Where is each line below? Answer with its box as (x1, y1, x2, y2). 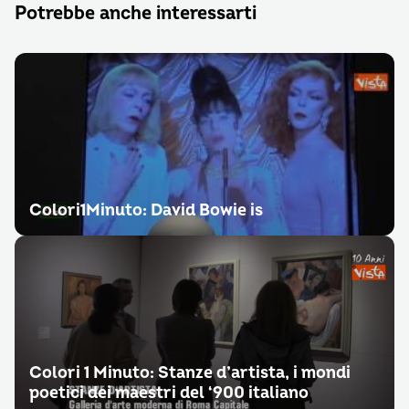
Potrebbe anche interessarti (15, 2, 257, 25)
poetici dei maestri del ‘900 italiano (29, 383, 309, 404)
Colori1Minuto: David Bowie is (29, 200, 263, 221)
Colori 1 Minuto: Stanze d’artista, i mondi (29, 362, 351, 383)
